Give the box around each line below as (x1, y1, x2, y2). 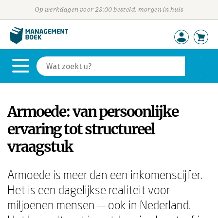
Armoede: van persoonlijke (7, 102, 178, 121)
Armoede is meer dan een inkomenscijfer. (7, 167, 202, 182)
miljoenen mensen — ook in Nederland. (7, 198, 191, 212)
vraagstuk (7, 137, 73, 156)
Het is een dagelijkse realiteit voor (7, 182, 170, 197)
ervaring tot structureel (7, 120, 155, 138)
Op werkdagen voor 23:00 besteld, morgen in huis (34, 6, 184, 13)
